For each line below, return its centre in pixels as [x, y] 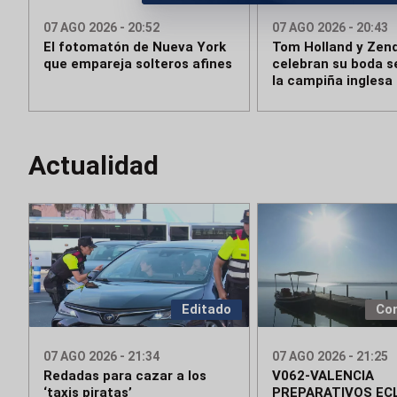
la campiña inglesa [332, 81]
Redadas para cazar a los [125, 376]
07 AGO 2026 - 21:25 [330, 357]
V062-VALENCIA [323, 376]
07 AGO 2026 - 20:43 [330, 28]
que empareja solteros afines [138, 64]
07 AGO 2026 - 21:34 [101, 357]
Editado [206, 310]
